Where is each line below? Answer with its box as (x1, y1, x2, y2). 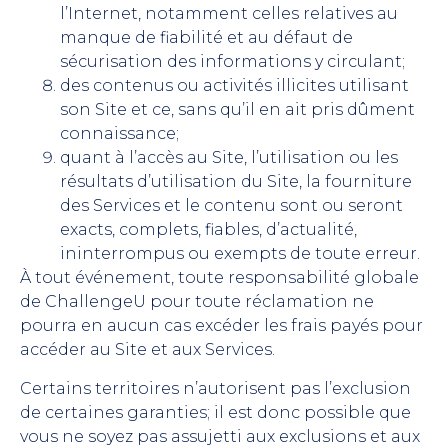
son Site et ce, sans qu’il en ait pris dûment (60, 100, 415, 120)
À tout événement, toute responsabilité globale (20, 268, 419, 288)
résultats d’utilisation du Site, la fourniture (60, 172, 412, 192)
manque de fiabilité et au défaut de (60, 28, 353, 48)
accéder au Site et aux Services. (20, 340, 275, 360)
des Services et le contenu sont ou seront (60, 196, 403, 216)
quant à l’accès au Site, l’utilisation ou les (60, 148, 398, 168)
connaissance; (60, 124, 179, 144)
